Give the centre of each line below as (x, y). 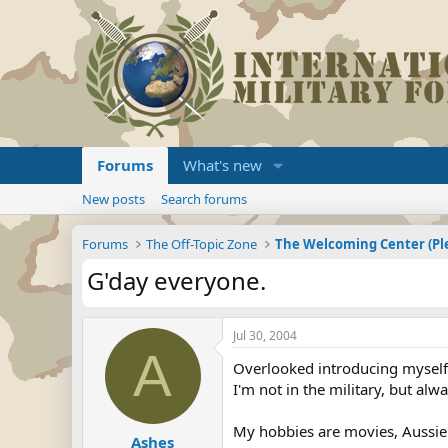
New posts (113, 199)
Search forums (204, 199)
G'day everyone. (176, 280)
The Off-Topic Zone (202, 244)
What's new (222, 165)
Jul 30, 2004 (265, 335)
